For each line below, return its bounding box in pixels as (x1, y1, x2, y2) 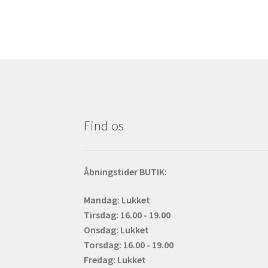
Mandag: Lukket (84, 194, 151, 206)
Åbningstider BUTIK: (84, 165, 167, 178)
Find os (84, 117, 124, 135)
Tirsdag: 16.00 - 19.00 (84, 209, 171, 221)
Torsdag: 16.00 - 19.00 (84, 239, 174, 251)
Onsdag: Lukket (84, 224, 150, 236)
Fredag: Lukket (84, 254, 147, 266)
